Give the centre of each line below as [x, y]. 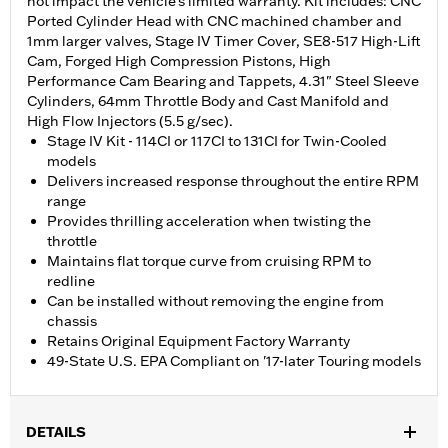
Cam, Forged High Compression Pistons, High [179, 61]
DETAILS [56, 432]
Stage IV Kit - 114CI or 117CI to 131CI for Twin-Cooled [217, 141]
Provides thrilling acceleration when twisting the [209, 221]
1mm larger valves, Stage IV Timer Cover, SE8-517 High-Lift [224, 41]
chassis [72, 321]
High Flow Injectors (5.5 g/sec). [130, 121]
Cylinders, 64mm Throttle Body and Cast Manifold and [208, 101]
